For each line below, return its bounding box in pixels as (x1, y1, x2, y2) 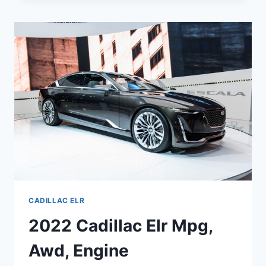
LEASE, (79, 18, 110, 28)
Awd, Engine (28, 240, 129, 261)
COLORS (79, 31, 116, 41)
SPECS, (79, 6, 111, 16)
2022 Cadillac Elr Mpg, (28, 215, 213, 236)
